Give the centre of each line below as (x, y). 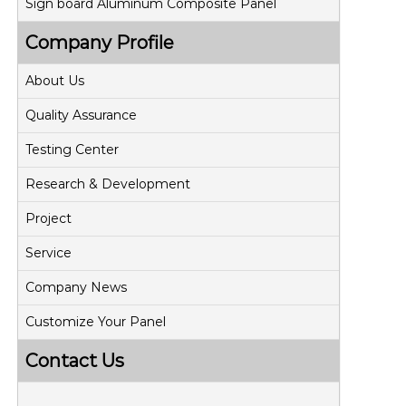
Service (49, 253)
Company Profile (100, 43)
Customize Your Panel (96, 322)
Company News (77, 287)
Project (49, 218)
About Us (55, 81)
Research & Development (108, 184)
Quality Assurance (82, 115)
